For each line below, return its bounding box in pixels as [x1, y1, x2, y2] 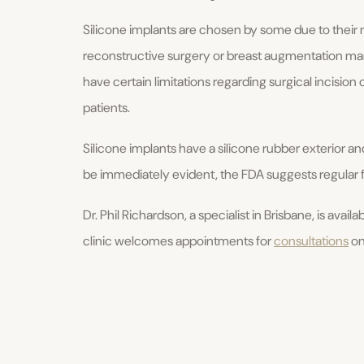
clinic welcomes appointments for [83, 232, 274, 250]
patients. [83, 99, 130, 117]
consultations [274, 232, 349, 250]
